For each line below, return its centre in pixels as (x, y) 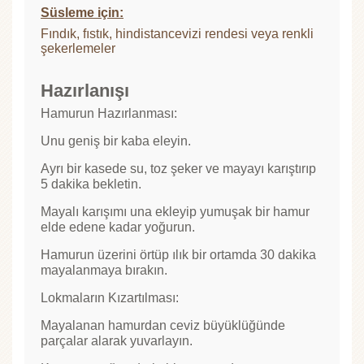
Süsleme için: (82, 13)
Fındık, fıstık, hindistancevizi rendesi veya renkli (177, 34)
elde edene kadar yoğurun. (118, 227)
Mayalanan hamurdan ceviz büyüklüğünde (163, 326)
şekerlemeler (78, 49)
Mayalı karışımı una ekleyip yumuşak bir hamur (175, 212)
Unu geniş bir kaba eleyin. (116, 141)
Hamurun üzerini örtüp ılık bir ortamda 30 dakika (178, 255)
